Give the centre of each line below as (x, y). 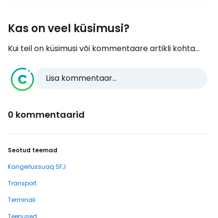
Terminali (22, 200)
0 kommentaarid (46, 115)
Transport (22, 183)
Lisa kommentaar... (81, 78)
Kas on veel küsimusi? (69, 28)
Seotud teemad (33, 150)
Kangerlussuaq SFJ (37, 167)
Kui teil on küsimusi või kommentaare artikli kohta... (104, 48)
